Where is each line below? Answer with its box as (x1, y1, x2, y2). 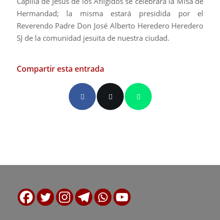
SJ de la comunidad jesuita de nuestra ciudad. (16, 32, 169, 43)
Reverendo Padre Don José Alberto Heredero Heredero (16, 20, 204, 30)
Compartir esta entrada (16, 63, 104, 75)
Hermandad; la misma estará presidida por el (16, 8, 204, 18)
